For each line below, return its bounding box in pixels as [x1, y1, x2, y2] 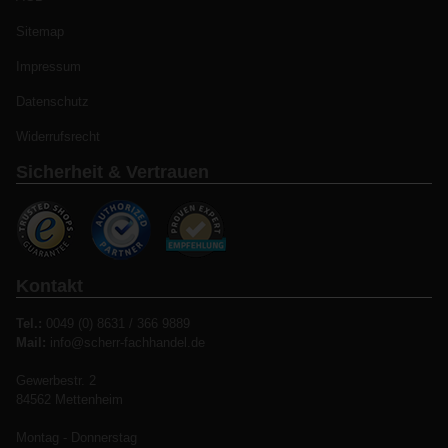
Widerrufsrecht [16, 129, 100, 145]
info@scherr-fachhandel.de [46, 335, 205, 351]
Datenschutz [16, 94, 89, 110]
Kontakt [16, 276, 83, 297]
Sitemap [16, 24, 64, 40]
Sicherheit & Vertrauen [16, 162, 209, 183]
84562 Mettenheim [16, 392, 123, 408]
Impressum [16, 59, 81, 75]
